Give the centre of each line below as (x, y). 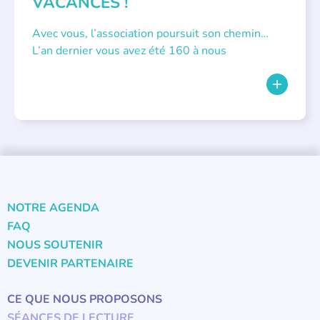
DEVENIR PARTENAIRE (70, 264)
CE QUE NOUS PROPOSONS (85, 300)
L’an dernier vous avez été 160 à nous (129, 51)
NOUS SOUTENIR (55, 245)
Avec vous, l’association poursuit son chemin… (150, 34)
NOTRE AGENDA (53, 208)
